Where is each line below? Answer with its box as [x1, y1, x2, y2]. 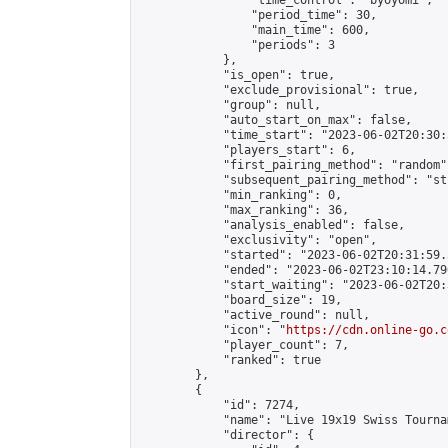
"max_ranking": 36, [139, 203, 349, 217]
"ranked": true [139, 353, 321, 367]
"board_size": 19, [139, 293, 342, 307]
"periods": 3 [139, 38, 335, 52]
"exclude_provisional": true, [139, 83, 419, 97]
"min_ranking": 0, [139, 188, 342, 202]
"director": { [139, 428, 314, 442]
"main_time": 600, [139, 23, 370, 37]
